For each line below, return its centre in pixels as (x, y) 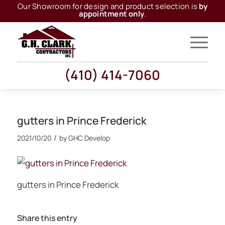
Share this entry (47, 218)
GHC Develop (89, 138)
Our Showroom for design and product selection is (108, 6)
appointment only (111, 14)
